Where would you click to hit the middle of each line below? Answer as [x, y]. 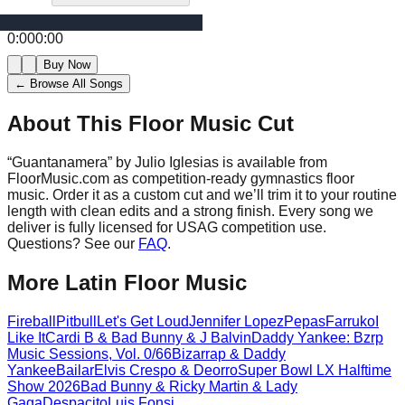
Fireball [32, 321]
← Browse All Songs [69, 83]
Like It [26, 337]
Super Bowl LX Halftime [315, 370]
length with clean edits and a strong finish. [141, 211]
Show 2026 [44, 386]
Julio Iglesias [177, 162]
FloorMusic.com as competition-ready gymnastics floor [181, 178]
